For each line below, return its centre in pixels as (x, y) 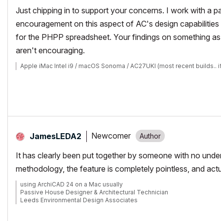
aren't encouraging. (50, 50)
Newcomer (111, 136)
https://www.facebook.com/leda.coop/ (76, 216)
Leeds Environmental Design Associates (79, 200)
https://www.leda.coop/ (54, 208)
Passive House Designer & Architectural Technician (94, 192)
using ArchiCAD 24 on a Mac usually (72, 184)
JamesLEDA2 (55, 136)
